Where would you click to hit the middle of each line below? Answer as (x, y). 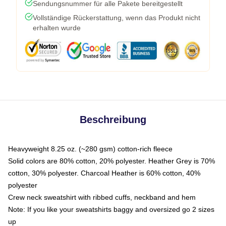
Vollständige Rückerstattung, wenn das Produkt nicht (117, 18)
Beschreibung (113, 120)
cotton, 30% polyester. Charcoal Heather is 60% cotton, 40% (104, 173)
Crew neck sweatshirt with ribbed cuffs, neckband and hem (102, 197)
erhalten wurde (57, 28)
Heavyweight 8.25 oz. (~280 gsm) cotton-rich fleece (90, 149)
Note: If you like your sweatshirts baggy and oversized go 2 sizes (111, 209)
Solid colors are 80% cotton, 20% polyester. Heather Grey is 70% (111, 161)
